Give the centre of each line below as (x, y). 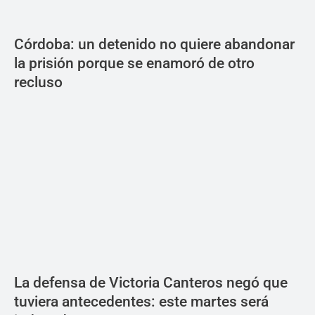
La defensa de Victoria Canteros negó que (151, 282)
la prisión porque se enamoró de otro (134, 63)
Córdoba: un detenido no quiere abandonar (154, 44)
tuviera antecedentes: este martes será (141, 301)
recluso (38, 82)
